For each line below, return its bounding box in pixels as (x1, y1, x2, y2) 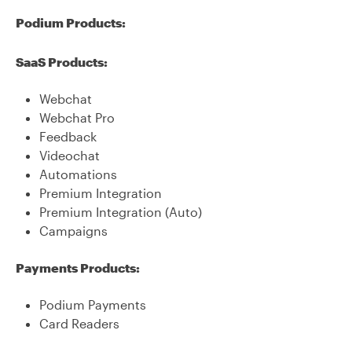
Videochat (39, 148, 100, 163)
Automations (39, 167, 117, 181)
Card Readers (39, 316, 119, 331)
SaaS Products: (16, 54, 108, 69)
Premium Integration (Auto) (39, 204, 202, 219)
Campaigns (39, 223, 108, 238)
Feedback (39, 129, 97, 144)
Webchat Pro (39, 110, 115, 125)
